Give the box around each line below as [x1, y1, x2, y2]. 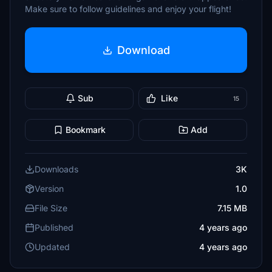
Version [35, 183, 64, 194]
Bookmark [65, 124, 106, 135]
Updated [35, 242, 70, 252]
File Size [35, 203, 67, 213]
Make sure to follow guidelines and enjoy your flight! [25, 4, 231, 14]
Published [35, 222, 73, 233]
